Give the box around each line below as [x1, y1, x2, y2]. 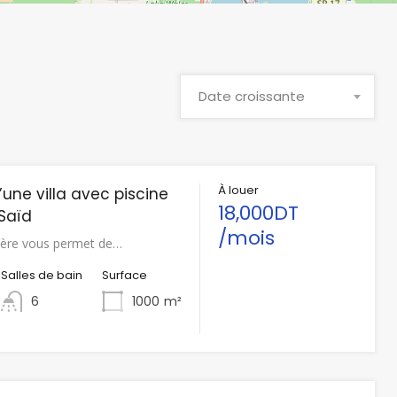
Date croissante [198, 87, 305, 105]
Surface [102, 267, 148, 284]
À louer [218, 182, 260, 198]
